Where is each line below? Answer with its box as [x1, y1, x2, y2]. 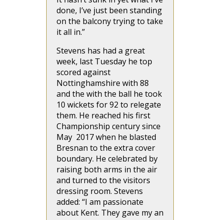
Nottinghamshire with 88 [56, 78, 149, 88]
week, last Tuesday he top [56, 56, 152, 67]
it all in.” [56, 27, 85, 37]
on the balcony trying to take [56, 16, 163, 27]
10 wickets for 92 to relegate [56, 99, 161, 110]
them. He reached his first [56, 110, 150, 121]
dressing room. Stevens [56, 186, 143, 196]
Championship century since [56, 121, 161, 132]
